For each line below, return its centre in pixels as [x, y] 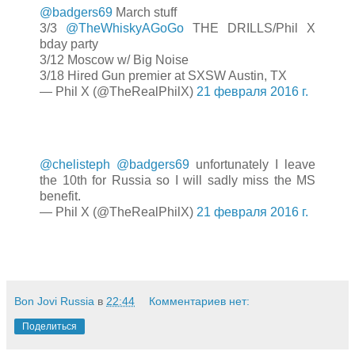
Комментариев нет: [200, 301]
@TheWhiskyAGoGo [125, 29]
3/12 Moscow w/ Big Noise [114, 60]
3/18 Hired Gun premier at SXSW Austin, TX [163, 76]
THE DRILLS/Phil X [250, 29]
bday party [69, 44]
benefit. [60, 197]
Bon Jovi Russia [54, 301]
